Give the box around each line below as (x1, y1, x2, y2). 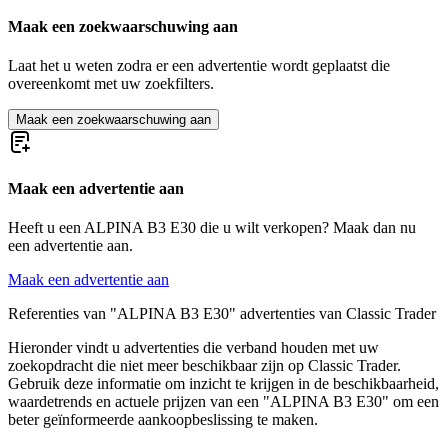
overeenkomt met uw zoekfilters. (8, 75, 214, 93)
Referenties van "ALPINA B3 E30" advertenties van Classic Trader (8, 304, 436, 322)
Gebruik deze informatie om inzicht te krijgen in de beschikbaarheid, (8, 374, 439, 392)
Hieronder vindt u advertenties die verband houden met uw (8, 338, 379, 356)
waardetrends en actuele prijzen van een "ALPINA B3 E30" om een (8, 392, 439, 410)
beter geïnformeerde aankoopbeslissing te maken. (8, 410, 318, 428)
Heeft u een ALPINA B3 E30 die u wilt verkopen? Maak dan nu (8, 218, 416, 236)
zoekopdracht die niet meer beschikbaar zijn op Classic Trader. (8, 356, 401, 374)
